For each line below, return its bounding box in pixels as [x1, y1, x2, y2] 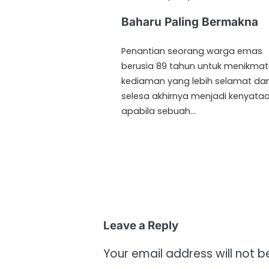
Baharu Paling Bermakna [121, 15, 258, 29]
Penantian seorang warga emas [121, 45, 262, 57]
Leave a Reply [103, 219, 178, 232]
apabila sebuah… [121, 105, 196, 117]
